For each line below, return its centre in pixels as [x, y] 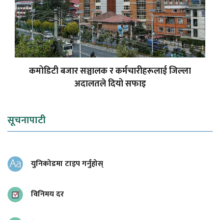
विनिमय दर [47, 194]
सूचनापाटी [27, 120]
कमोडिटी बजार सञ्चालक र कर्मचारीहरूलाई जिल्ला [110, 71]
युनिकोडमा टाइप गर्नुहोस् [67, 164]
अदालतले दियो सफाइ [110, 84]
